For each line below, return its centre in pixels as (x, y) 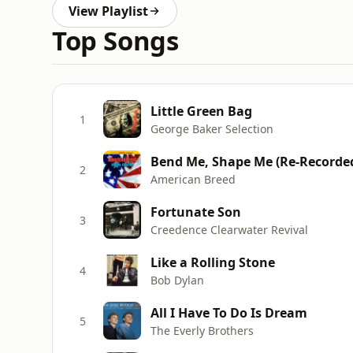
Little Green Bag (201, 111)
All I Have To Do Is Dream (229, 312)
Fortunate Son (196, 212)
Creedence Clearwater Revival (229, 229)
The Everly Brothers (202, 330)
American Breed (193, 179)
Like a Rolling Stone (213, 262)
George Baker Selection (212, 128)
